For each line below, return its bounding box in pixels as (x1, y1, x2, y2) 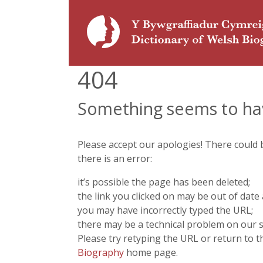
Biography (77, 246, 124, 259)
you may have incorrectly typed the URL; (77, 204, 253, 217)
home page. (124, 246, 178, 259)
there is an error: (77, 152, 152, 165)
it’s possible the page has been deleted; (77, 176, 250, 188)
